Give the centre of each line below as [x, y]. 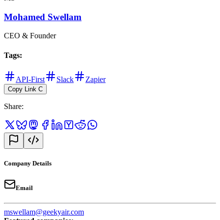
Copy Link [22, 89]
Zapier [96, 79]
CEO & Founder [30, 36]
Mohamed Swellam [43, 17]
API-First [30, 79]
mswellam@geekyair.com [44, 212]
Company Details [28, 164]
